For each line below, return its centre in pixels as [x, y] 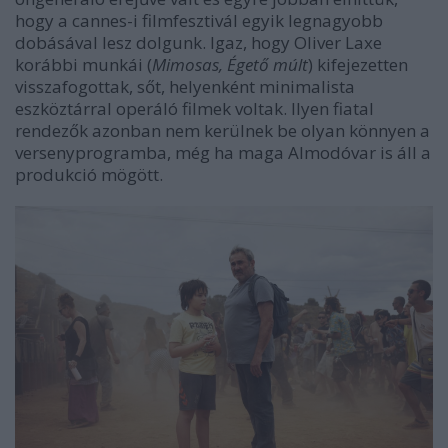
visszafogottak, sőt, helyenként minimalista [185, 86]
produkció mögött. [89, 174]
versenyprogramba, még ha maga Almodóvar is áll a [223, 152]
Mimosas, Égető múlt [230, 64]
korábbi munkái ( [83, 64]
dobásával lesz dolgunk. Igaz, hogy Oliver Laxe [198, 42]
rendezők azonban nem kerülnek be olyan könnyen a [222, 130]
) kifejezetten [358, 64]
